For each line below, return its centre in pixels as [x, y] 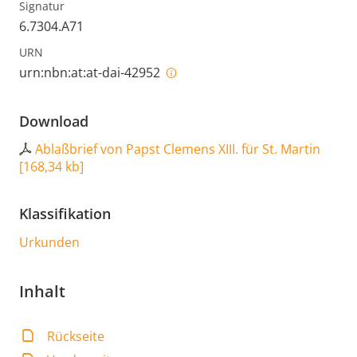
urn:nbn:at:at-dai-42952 [91, 72]
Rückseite [76, 336]
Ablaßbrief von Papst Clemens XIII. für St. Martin [178, 149]
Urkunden [49, 242]
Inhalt [42, 291]
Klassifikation [65, 213]
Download [54, 121]
